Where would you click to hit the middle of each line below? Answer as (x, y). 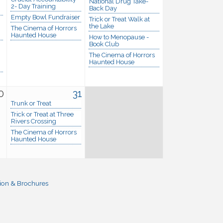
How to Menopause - (119, 37)
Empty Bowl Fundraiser (46, 17)
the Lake (102, 26)
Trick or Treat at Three (42, 114)
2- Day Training (33, 6)
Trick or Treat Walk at (119, 19)
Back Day (103, 8)
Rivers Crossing (34, 121)
